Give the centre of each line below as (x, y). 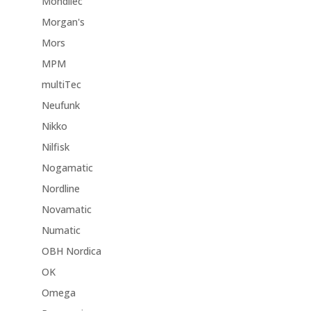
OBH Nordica (71, 251)
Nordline (60, 189)
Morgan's (63, 22)
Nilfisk (55, 147)
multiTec (61, 85)
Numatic (61, 230)
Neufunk (60, 106)
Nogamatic (67, 168)
